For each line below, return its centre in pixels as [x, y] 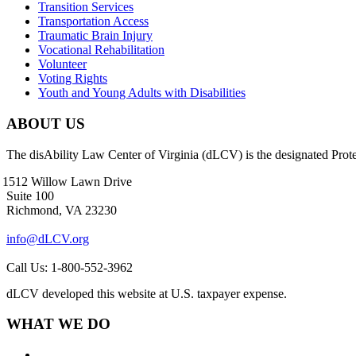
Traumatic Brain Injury [95, 36]
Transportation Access [93, 21]
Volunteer [62, 64]
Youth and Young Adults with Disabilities [142, 93]
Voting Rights [73, 79]
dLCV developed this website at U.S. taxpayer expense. [147, 293]
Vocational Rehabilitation [101, 50]
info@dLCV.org [48, 238]
